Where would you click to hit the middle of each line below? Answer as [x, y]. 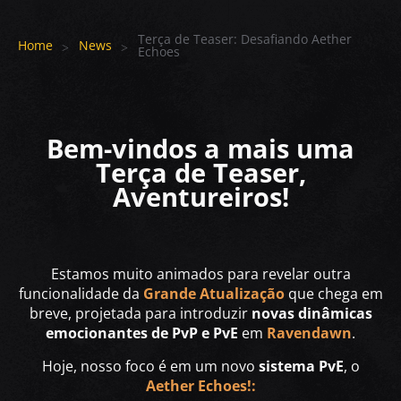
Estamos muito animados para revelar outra [200, 274]
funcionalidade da [81, 294]
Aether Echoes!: [200, 386]
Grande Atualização [213, 294]
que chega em [333, 294]
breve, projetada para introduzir [140, 314]
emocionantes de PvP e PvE [142, 333]
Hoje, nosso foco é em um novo [150, 367]
